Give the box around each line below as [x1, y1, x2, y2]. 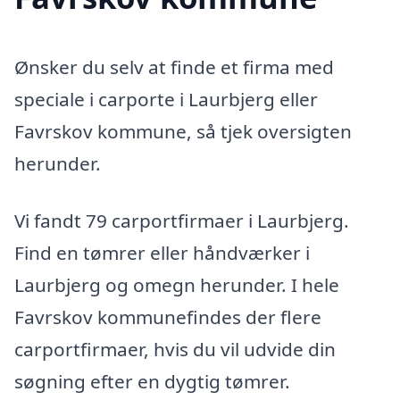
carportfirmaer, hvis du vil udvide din [14, 337, 336, 362]
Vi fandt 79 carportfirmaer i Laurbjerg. [14, 208, 349, 234]
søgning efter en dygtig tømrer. [14, 369, 290, 395]
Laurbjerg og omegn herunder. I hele [14, 272, 339, 298]
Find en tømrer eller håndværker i [14, 240, 310, 266]
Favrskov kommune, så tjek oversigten [14, 119, 352, 145]
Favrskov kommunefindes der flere [14, 304, 321, 330]
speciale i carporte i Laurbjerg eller [14, 87, 318, 112]
